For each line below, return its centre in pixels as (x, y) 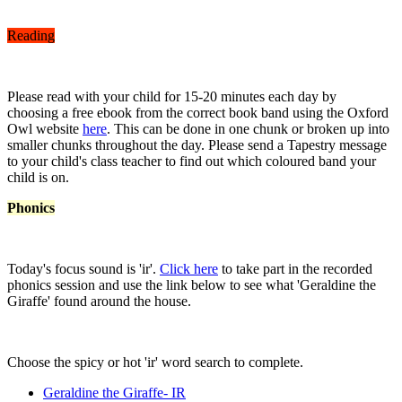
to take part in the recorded (295, 268)
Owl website (45, 128)
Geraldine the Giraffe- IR (114, 392)
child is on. (38, 177)
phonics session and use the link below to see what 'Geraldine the (192, 284)
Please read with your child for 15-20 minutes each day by (172, 96)
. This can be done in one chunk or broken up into (248, 128)
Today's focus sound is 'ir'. (83, 268)
